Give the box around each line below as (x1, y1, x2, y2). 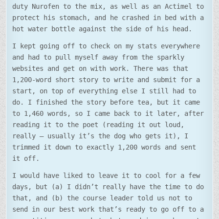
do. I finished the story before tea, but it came (12, 98, 200, 107)
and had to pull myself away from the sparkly (12, 53, 185, 62)
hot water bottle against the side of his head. (12, 25, 193, 33)
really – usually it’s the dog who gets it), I (12, 132, 189, 140)
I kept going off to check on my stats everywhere (12, 42, 200, 50)
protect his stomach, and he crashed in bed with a (12, 14, 204, 22)
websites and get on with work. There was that (12, 65, 189, 73)
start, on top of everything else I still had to (12, 87, 197, 95)
